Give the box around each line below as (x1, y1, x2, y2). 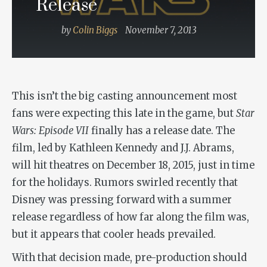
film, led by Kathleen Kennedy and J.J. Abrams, (12, 142, 234, 155)
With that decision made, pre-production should (12, 252, 247, 265)
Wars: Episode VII (12, 125, 89, 138)
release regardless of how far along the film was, (12, 211, 249, 224)
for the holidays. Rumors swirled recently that (12, 176, 238, 190)
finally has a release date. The (89, 125, 235, 138)
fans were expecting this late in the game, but (12, 107, 236, 120)
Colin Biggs (73, 24, 117, 36)
